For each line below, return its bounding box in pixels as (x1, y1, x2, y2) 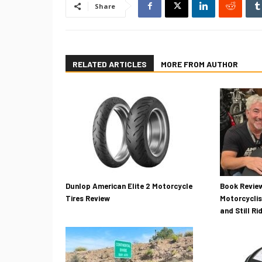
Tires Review (65, 194, 110, 204)
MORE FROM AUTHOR (161, 59, 238, 70)
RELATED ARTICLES (73, 59, 147, 70)
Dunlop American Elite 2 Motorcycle (65, 181, 192, 191)
